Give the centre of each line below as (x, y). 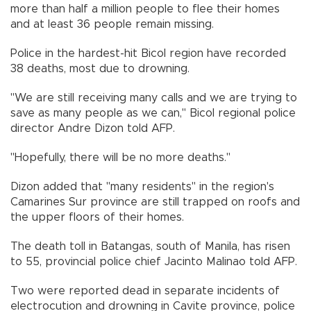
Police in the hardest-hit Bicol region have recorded (148, 54)
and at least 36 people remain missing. (112, 25)
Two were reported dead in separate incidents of (145, 291)
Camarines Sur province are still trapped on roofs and (155, 202)
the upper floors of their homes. (97, 218)
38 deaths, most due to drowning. (100, 69)
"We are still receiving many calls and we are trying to (154, 98)
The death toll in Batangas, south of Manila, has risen (150, 247)
